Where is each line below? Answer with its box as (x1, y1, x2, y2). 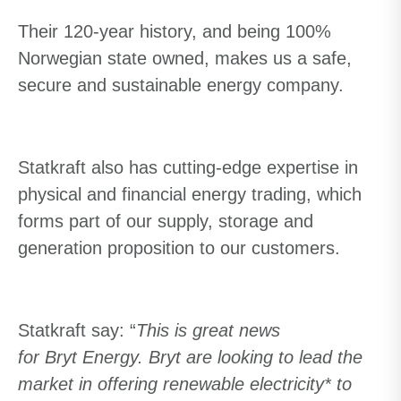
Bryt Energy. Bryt (45, 347, 181, 367)
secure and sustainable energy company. (18, 75, 349, 95)
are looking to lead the (181, 347, 363, 367)
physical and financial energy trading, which (18, 184, 362, 204)
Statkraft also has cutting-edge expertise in (18, 158, 358, 177)
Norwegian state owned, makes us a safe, (18, 48, 352, 68)
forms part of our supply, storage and (18, 211, 313, 231)
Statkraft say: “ (18, 320, 136, 340)
